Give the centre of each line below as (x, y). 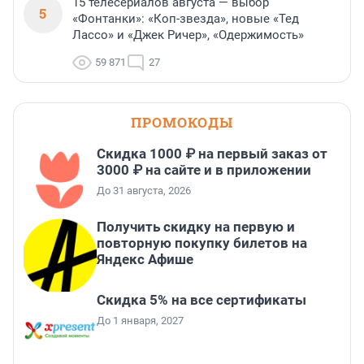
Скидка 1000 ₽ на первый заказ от (212, 154)
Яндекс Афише (145, 260)
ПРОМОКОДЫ (182, 123)
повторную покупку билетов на (202, 243)
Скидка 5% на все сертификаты (201, 300)
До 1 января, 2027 (140, 321)
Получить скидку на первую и (196, 227)
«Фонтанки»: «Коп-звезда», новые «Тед (186, 19)
